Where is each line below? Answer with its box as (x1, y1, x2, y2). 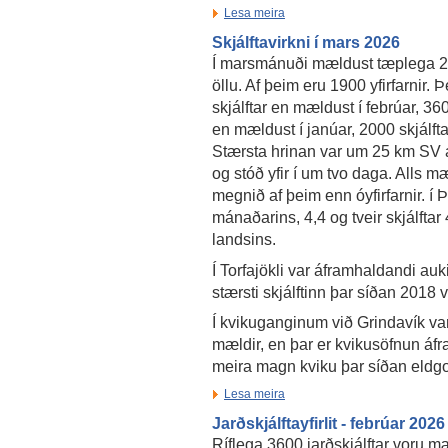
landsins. (212, 230, 276, 249)
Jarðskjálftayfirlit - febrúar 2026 (212, 413, 445, 432)
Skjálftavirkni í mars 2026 (212, 33, 400, 52)
